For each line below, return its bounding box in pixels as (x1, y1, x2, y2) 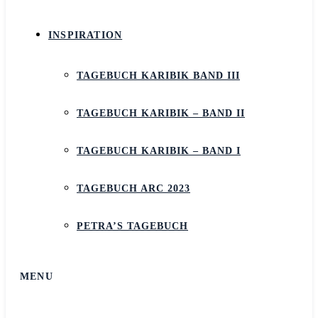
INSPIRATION (48, 30, 123, 40)
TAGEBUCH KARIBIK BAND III (77, 70, 240, 81)
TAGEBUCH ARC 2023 (77, 183, 190, 194)
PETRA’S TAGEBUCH (77, 221, 188, 231)
